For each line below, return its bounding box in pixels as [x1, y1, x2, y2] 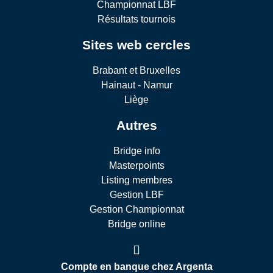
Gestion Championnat [89, 204, 184, 215]
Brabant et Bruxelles [93, 65, 180, 76]
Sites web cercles [82, 38, 191, 52]
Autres [116, 118, 157, 133]
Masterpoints [108, 160, 165, 171]
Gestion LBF [109, 190, 164, 200]
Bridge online [107, 219, 166, 230]
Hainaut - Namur [101, 80, 172, 91]
